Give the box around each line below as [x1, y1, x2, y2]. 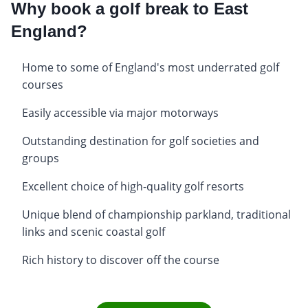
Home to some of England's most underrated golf [22, 59, 279, 75]
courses [22, 76, 63, 92]
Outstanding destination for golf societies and [22, 133, 259, 148]
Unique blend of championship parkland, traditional [22, 206, 291, 222]
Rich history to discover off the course [22, 252, 219, 267]
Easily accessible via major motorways [22, 104, 219, 120]
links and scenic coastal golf [22, 223, 165, 239]
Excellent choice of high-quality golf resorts [22, 178, 244, 194]
